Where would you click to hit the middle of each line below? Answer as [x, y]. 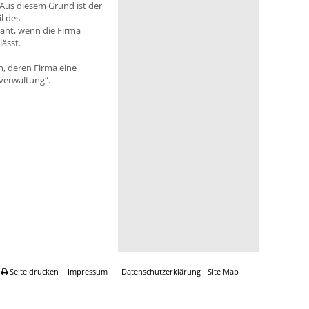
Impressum [88, 272]
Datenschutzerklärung [161, 272]
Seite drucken [35, 272]
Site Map [223, 272]
